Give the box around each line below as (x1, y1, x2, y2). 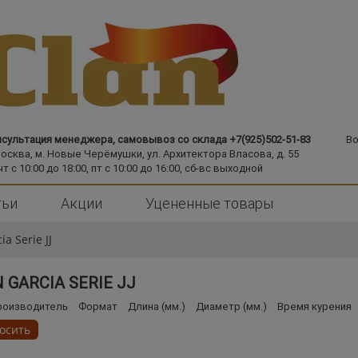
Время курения (277, 300, 352, 314)
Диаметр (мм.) (196, 300, 267, 314)
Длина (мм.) (128, 300, 185, 314)
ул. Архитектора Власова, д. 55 (145, 147, 299, 161)
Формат (78, 300, 117, 314)
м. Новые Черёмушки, (33, 147, 145, 161)
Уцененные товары (145, 194, 273, 213)
